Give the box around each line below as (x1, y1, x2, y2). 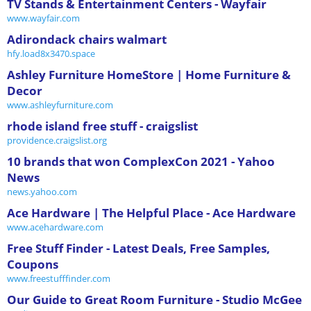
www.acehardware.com (7, 220, 103, 233)
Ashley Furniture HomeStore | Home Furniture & (7, 66, 291, 83)
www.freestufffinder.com (7, 271, 110, 285)
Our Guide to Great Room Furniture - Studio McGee (7, 291, 302, 308)
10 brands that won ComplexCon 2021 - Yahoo (7, 153, 275, 169)
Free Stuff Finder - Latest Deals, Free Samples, (7, 239, 270, 256)
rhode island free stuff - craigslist (7, 117, 198, 134)
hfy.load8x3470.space (7, 47, 95, 60)
